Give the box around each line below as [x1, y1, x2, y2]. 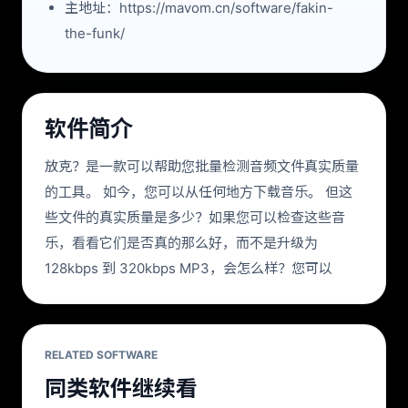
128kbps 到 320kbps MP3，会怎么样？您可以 [45, 260, 332, 277]
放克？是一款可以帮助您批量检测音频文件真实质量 [45, 158, 359, 175]
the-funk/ [65, 25, 125, 42]
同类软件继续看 [45, 375, 198, 402]
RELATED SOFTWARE [45, 348, 158, 362]
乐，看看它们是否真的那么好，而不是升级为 [45, 234, 318, 251]
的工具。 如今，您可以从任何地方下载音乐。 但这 [45, 183, 352, 200]
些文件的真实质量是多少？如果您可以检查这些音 [45, 209, 345, 226]
